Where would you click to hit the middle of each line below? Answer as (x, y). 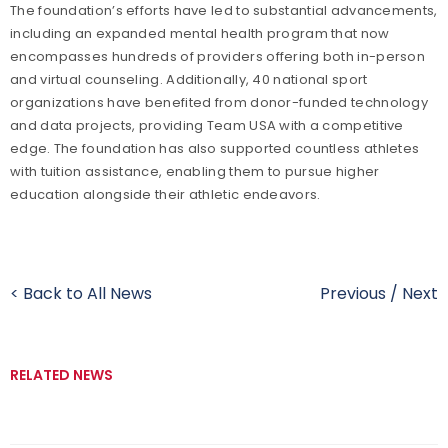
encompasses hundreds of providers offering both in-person (218, 56)
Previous (353, 293)
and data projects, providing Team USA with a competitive (207, 125)
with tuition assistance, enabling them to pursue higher (195, 171)
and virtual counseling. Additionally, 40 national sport (189, 79)
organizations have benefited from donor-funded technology (219, 102)
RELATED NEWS (61, 374)
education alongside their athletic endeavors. (165, 194)
